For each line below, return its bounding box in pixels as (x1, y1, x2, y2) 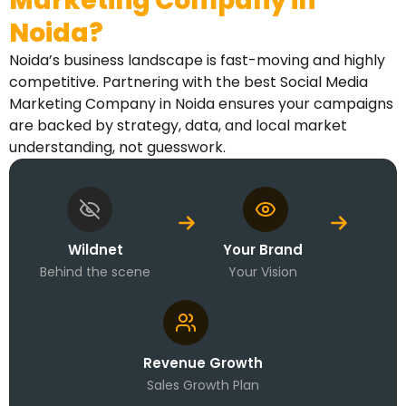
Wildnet (67, 240, 123, 260)
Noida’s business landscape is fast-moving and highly (9, 50, 385, 72)
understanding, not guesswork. (9, 137, 226, 159)
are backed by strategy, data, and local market (9, 115, 347, 137)
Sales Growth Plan (147, 376, 259, 395)
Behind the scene (40, 263, 150, 282)
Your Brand (223, 240, 303, 260)
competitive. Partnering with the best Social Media (9, 72, 368, 93)
